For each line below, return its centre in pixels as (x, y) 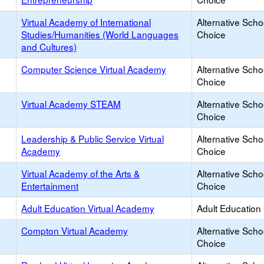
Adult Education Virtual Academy (88, 208)
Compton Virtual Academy (75, 230)
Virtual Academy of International (86, 22)
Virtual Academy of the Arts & (80, 173)
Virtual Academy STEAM (71, 104)
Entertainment (50, 186)
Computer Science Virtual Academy (94, 69)
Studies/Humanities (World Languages (100, 34)
